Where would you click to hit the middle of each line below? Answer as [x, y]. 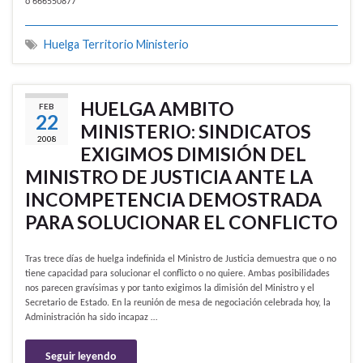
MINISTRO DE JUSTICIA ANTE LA [169, 177]
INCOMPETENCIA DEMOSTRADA [173, 200]
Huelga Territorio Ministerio [116, 45]
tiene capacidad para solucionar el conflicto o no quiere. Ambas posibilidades [177, 274]
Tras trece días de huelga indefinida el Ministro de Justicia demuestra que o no [181, 260]
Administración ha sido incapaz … [91, 318]
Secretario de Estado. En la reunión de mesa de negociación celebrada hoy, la [178, 303]
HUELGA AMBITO [157, 109]
